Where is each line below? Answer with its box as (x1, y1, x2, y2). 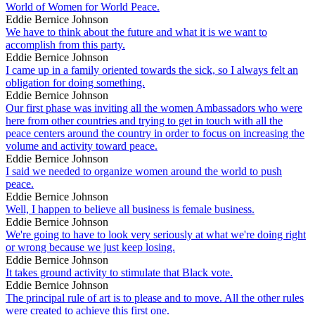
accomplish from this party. (6, 38, 125, 51)
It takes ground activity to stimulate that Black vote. (6, 266, 233, 278)
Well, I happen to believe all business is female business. (6, 202, 255, 215)
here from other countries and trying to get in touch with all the (6, 114, 283, 127)
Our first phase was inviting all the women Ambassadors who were (6, 101, 302, 114)
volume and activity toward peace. (6, 139, 157, 152)
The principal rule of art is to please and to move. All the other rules (6, 291, 304, 304)
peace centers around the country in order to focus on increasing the (6, 127, 304, 139)
